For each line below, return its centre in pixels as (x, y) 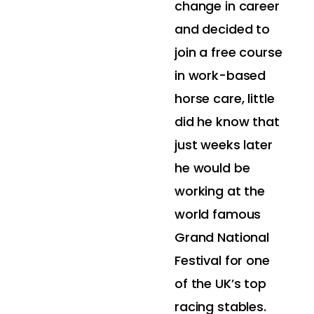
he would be (212, 168)
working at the (220, 191)
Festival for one (222, 260)
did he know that (227, 122)
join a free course (228, 52)
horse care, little (225, 98)
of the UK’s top (220, 284)
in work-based (220, 75)
